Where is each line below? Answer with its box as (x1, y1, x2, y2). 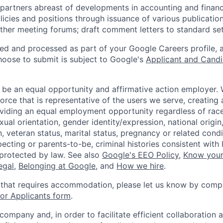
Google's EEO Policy (102, 149, 179, 160)
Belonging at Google (18, 160, 96, 171)
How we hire (116, 160, 164, 171)
